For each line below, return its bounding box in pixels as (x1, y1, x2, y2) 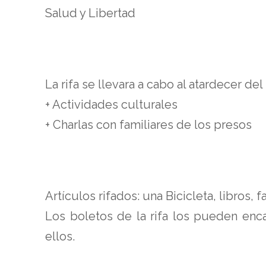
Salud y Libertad (45, 5, 135, 20)
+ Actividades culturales (45, 97, 178, 112)
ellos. (45, 229, 75, 243)
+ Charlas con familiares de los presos (45, 117, 252, 132)
